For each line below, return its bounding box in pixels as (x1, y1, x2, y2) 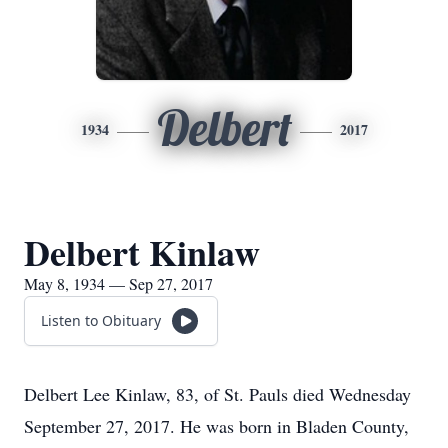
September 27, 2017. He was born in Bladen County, (24, 414, 409, 438)
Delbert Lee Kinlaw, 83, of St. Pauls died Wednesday (24, 382, 411, 406)
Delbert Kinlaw (24, 226, 260, 278)
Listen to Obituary (41, 311, 161, 330)
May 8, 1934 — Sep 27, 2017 (24, 273, 213, 294)
